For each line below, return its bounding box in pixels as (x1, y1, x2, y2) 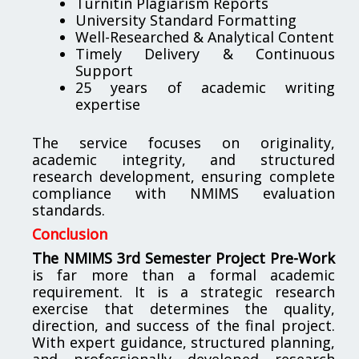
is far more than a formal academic (32, 264, 335, 284)
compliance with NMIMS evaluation (32, 183, 335, 203)
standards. (32, 200, 105, 220)
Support (75, 60, 133, 80)
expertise (75, 94, 140, 114)
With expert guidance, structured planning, (32, 332, 335, 352)
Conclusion (32, 224, 107, 244)
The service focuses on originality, (32, 132, 335, 152)
